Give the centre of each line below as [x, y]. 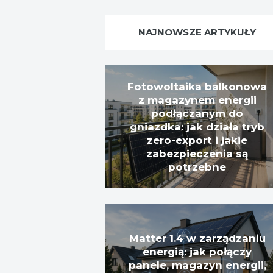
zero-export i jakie [197, 140]
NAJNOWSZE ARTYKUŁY [197, 32]
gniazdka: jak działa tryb [197, 126]
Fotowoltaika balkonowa [197, 86]
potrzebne [197, 167]
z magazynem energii [197, 100]
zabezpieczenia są [197, 153]
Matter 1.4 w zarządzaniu [197, 238]
